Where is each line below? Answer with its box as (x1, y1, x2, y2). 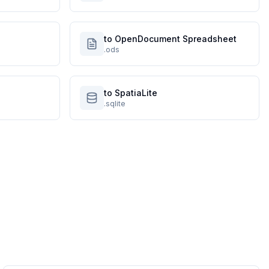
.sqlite (104, 99, 125, 108)
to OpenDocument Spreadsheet (104, 34, 237, 44)
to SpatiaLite (104, 88, 157, 98)
